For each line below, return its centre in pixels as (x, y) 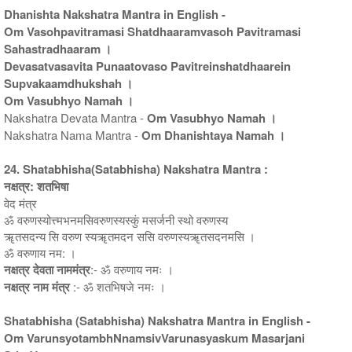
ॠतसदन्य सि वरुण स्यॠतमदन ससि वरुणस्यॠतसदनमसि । (130, 236)
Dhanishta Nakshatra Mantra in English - (115, 14)
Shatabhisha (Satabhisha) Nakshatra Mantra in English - (157, 320)
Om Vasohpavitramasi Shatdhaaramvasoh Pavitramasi (152, 31)
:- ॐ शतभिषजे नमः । (119, 286)
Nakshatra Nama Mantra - (73, 134)
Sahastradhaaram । (58, 48)
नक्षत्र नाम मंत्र (38, 286)
